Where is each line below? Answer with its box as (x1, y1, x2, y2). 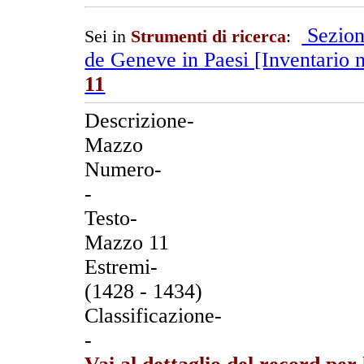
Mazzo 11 (84, 230, 170, 254)
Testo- (84, 206, 138, 230)
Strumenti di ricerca (131, 27, 287, 46)
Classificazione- (84, 303, 223, 327)
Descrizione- (84, 108, 195, 132)
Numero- (84, 157, 162, 181)
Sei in (84, 27, 132, 46)
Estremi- (84, 254, 158, 279)
